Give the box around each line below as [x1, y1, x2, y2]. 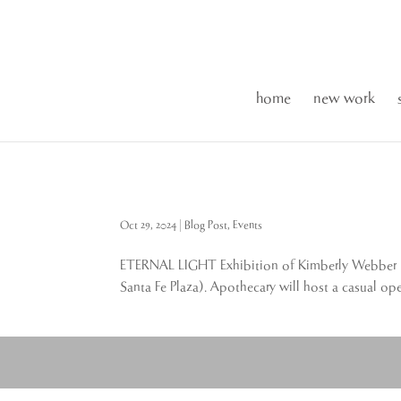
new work [312, 90, 375, 107]
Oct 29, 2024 [120, 218, 177, 232]
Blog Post [184, 218, 228, 232]
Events [233, 218, 263, 232]
